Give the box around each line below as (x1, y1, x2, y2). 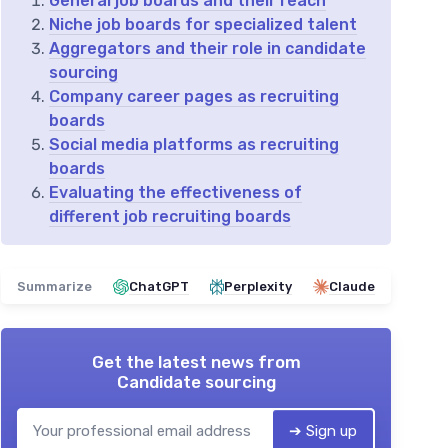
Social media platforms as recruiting (49, 135, 339, 155)
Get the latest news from (91, 352, 301, 373)
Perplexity (224, 279, 292, 295)
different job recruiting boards (49, 207, 291, 227)
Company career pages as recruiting (49, 87, 339, 107)
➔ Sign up (289, 422, 357, 441)
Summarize (17, 279, 92, 295)
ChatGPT (129, 279, 189, 295)
